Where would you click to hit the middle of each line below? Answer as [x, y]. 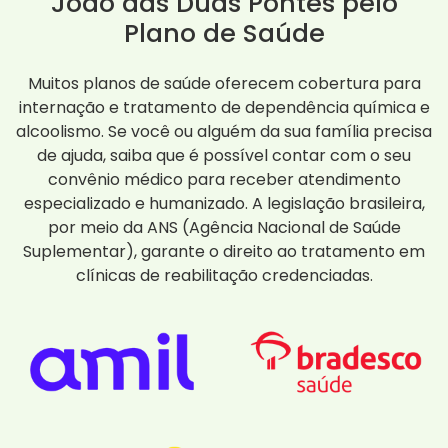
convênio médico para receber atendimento [224, 180]
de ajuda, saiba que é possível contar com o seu [224, 156]
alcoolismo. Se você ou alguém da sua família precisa [224, 132]
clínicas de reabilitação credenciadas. [224, 276]
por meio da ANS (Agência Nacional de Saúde [224, 228]
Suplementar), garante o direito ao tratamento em [224, 252]
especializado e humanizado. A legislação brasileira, [224, 204]
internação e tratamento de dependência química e [224, 108]
